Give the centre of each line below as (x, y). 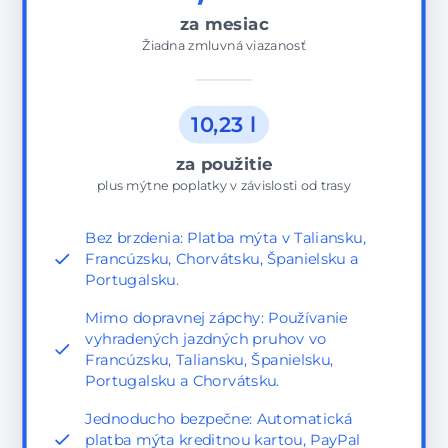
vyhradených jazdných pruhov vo (206, 339)
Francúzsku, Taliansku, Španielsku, (209, 360)
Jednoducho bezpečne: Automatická (219, 419)
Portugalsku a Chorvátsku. (182, 381)
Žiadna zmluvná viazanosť (224, 45)
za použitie (224, 164)
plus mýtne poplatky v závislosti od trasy (224, 185)
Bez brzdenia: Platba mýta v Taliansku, (225, 238)
